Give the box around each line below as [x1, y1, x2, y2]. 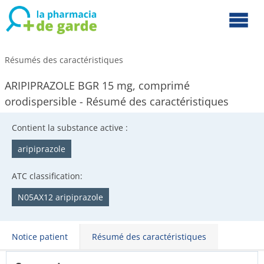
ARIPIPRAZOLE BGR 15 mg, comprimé [5, 78, 190, 93]
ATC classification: [12, 170, 82, 181]
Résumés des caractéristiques [5, 54, 123, 65]
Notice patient [12, 231, 68, 242]
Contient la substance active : [12, 122, 128, 133]
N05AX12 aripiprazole [18, 192, 103, 203]
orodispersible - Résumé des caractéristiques [5, 94, 229, 108]
